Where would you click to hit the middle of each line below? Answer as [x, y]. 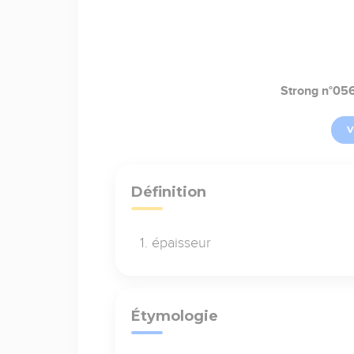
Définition [168, 192]
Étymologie [174, 316]
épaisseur [181, 242]
